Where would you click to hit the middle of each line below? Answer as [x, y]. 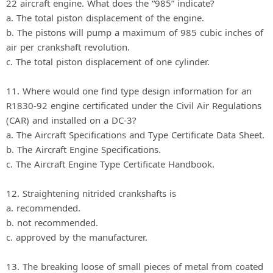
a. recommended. [43, 207]
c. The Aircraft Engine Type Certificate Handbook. [110, 164]
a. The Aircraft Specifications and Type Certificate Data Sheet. [135, 134]
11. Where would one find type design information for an [129, 90]
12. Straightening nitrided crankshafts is [91, 193]
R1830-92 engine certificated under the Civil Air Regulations [134, 105]
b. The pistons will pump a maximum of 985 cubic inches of [135, 32]
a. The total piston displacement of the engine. [105, 17]
